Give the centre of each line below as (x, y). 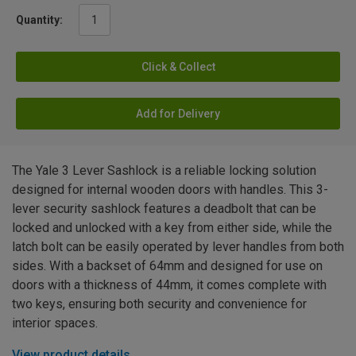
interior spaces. (55, 323)
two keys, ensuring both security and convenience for (159, 304)
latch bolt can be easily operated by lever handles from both (178, 246)
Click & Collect (178, 66)
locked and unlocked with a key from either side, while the (172, 227)
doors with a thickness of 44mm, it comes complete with (169, 284)
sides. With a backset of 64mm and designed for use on (167, 265)
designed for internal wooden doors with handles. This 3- (170, 189)
